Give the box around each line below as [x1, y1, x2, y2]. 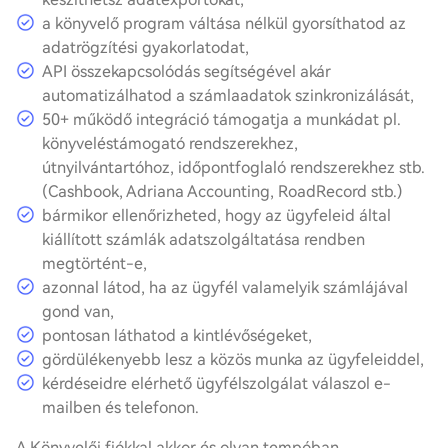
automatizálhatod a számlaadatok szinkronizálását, [42, 86, 414, 105]
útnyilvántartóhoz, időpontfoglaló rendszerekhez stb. [42, 158, 425, 177]
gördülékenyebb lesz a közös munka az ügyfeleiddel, [42, 350, 424, 369]
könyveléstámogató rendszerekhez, [42, 134, 298, 153]
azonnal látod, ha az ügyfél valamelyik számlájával [42, 278, 408, 297]
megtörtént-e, [42, 254, 147, 273]
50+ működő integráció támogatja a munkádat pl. [42, 110, 401, 129]
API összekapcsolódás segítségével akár [42, 62, 331, 81]
